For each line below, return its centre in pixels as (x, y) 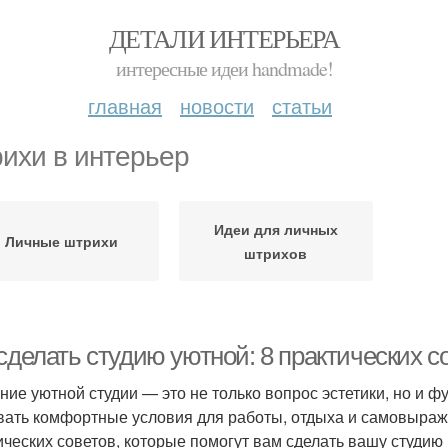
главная (125, 105)
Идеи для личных (275, 229)
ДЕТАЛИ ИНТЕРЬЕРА (224, 38)
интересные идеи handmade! (224, 68)
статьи (302, 105)
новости (217, 105)
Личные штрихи (61, 241)
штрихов (276, 253)
